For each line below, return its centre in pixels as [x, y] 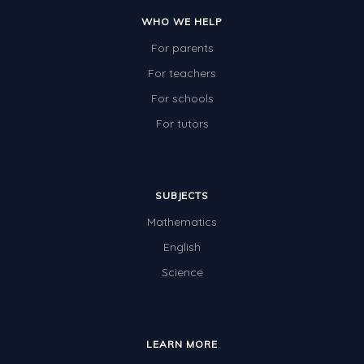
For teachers [182, 74]
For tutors [182, 124]
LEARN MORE [182, 344]
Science [182, 273]
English [182, 247]
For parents [182, 48]
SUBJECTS [182, 196]
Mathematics [182, 222]
